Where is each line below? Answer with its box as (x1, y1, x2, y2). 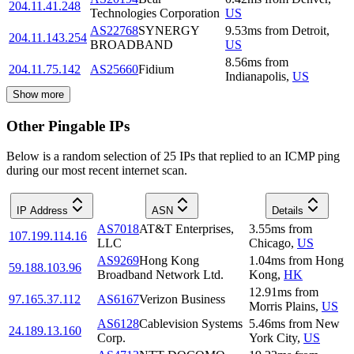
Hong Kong (139, 254, 199, 268)
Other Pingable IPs (6, 117, 130, 134)
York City (249, 331, 297, 345)
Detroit (292, 23, 326, 37)
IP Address (16, 205, 68, 217)
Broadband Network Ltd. (97, 268, 224, 282)
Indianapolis (225, 69, 286, 83)
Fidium (138, 62, 174, 76)
